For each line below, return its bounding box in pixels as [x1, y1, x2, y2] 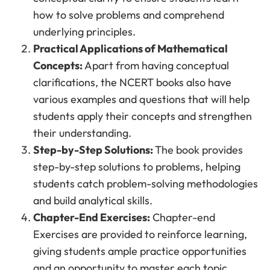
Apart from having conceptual [83, 58, 229, 73]
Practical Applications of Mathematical [33, 42, 228, 56]
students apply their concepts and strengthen [33, 109, 252, 124]
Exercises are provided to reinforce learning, [33, 227, 247, 242]
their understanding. [33, 126, 131, 140]
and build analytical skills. [33, 193, 152, 208]
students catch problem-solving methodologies [33, 177, 258, 191]
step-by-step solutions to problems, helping [33, 160, 240, 174]
